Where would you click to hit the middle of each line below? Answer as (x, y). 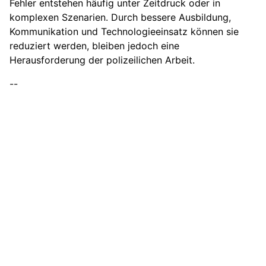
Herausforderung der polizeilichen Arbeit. (102, 60)
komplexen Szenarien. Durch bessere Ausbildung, (120, 18)
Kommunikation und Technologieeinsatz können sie (124, 32)
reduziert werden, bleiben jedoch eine (94, 46)
